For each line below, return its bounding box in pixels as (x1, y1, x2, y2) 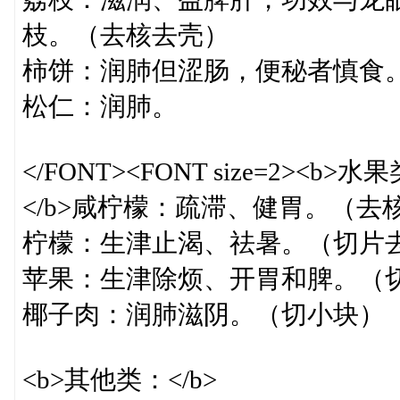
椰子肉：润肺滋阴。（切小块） (21, 300, 385, 329)
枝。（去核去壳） (21, 21, 229, 49)
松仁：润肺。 (21, 92, 178, 121)
